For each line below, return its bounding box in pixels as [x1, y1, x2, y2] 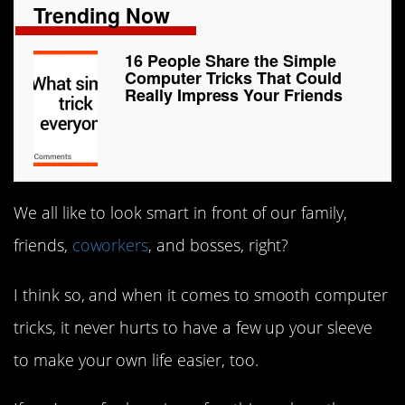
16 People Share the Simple [125, 49, 336, 73]
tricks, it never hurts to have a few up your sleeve [14, 316, 372, 338]
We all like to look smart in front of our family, [14, 202, 347, 224]
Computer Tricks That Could [125, 66, 342, 90]
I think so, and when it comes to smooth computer [14, 283, 388, 306]
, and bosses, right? [148, 234, 289, 257]
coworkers [71, 234, 149, 257]
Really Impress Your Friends [125, 83, 343, 108]
